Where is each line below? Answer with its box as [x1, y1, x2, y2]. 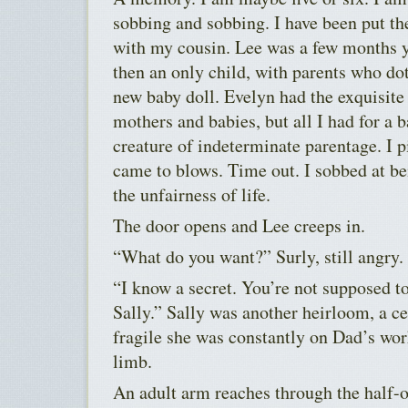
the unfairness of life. [113, 182, 270, 208]
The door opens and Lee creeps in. [113, 213, 365, 239]
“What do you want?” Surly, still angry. [113, 244, 403, 270]
